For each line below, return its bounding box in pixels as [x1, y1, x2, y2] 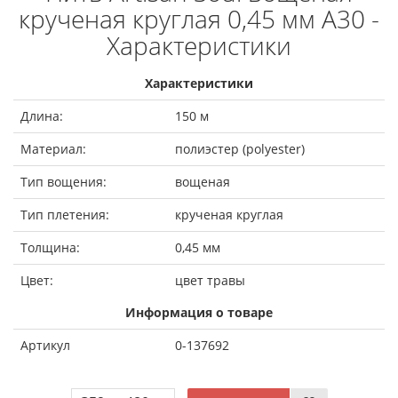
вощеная [175, 172, 230, 190]
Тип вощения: [20, 172, 107, 190]
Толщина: [20, 238, 80, 256]
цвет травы [175, 271, 245, 289]
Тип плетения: [20, 205, 109, 223]
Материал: [20, 139, 86, 157]
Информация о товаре [125, 303, 273, 321]
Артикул [20, 336, 70, 354]
